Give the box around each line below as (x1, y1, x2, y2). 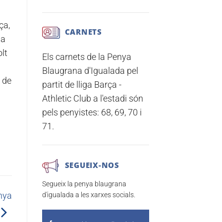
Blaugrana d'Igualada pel (42, 66, 138, 76)
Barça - (94, 80, 121, 90)
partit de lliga (42, 80, 94, 90)
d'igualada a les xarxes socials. (42, 191, 135, 199)
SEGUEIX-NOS (64, 160, 119, 170)
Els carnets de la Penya (42, 52, 131, 62)
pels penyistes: (42, 108, 101, 118)
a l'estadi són (91, 94, 143, 104)
